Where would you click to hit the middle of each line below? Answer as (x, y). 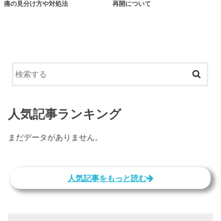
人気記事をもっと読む (107, 178)
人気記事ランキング (65, 114)
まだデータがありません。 (55, 137)
